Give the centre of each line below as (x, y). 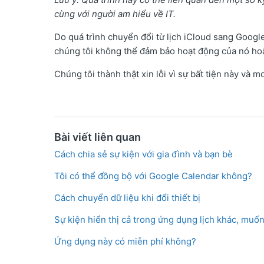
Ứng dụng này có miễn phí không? (125, 242)
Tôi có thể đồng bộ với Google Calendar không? (153, 176)
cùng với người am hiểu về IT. (115, 14)
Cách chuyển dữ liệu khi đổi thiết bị (127, 198)
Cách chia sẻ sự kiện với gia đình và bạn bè (143, 154)
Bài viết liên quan (98, 137)
